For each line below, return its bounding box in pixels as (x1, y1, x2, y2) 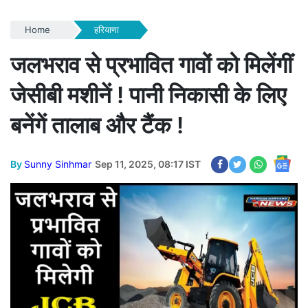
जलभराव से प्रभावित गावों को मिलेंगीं (10, 50, 292, 78)
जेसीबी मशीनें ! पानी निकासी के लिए (10, 80, 286, 109)
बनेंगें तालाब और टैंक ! (10, 111, 184, 139)
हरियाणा (93, 23, 119, 35)
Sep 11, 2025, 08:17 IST (95, 157, 201, 170)
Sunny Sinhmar (24, 157, 91, 170)
